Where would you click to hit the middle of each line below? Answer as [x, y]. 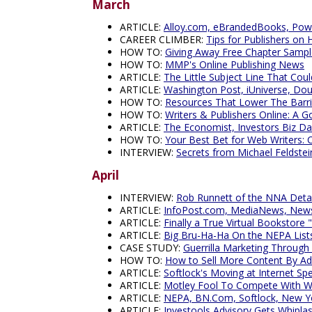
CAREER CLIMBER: [163, 39]
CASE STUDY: [151, 247]
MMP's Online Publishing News [235, 64]
